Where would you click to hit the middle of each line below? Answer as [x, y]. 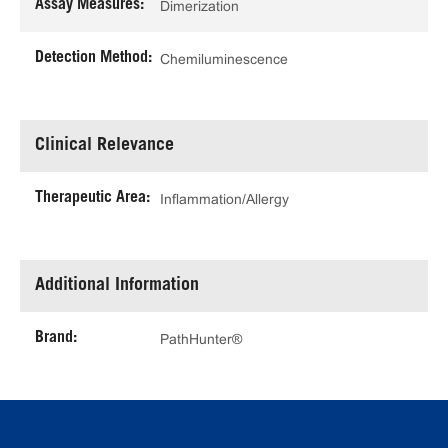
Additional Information [117, 286]
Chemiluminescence [224, 58]
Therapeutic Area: [92, 198]
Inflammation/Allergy [224, 198]
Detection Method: [93, 58]
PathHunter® [201, 338]
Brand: [56, 338]
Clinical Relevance [104, 146]
